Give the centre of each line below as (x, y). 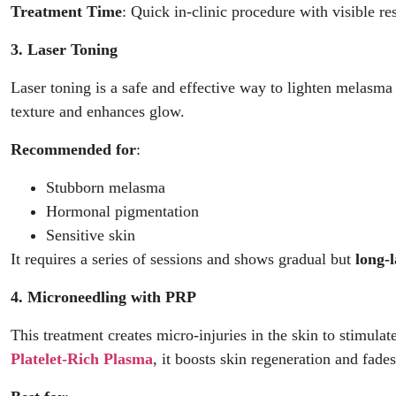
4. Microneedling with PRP (103, 297)
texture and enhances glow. (98, 111)
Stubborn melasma (106, 187)
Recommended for (73, 149)
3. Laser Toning (64, 49)
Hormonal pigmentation (122, 211)
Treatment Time (66, 11)
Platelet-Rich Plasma (82, 359)
